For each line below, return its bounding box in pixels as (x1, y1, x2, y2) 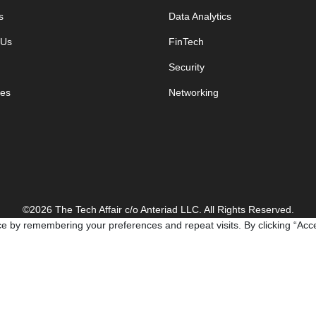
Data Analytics (169, 10, 231, 22)
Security (169, 61, 205, 73)
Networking (169, 86, 219, 98)
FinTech (169, 35, 204, 47)
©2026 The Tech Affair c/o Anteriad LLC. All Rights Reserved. (22, 203, 294, 215)
